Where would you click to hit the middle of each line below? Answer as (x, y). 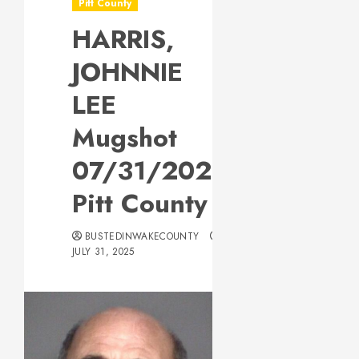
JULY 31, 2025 (103, 252)
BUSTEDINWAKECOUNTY (142, 236)
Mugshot (125, 138)
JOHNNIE (127, 72)
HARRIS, (123, 39)
